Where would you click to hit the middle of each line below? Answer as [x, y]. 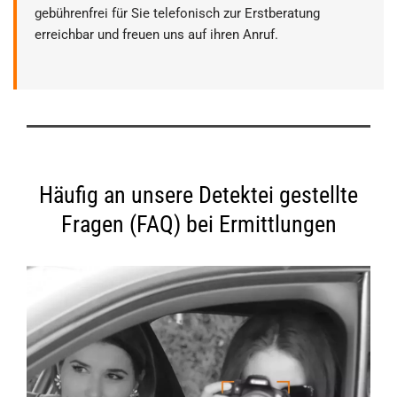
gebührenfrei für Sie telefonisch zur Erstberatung [177, 13]
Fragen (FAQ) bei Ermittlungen [198, 224]
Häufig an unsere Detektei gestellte [198, 195]
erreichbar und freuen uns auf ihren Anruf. [156, 34]
